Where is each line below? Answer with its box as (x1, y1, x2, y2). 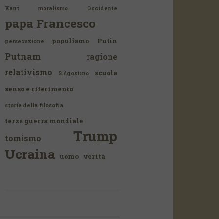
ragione (86, 51, 117, 62)
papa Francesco (5, 16, 96, 31)
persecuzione (5, 38, 44, 44)
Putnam (5, 50, 41, 62)
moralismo (38, 5, 68, 12)
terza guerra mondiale (5, 116, 84, 125)
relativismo (5, 67, 53, 77)
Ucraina (5, 145, 56, 162)
